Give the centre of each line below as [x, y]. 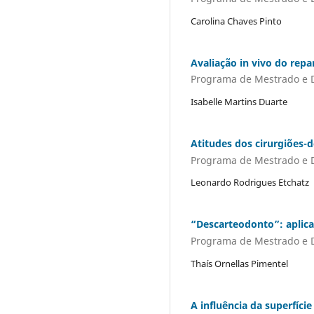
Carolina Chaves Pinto [236, 21]
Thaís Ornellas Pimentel [239, 263]
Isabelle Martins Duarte [239, 102]
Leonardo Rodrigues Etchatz [250, 183]
